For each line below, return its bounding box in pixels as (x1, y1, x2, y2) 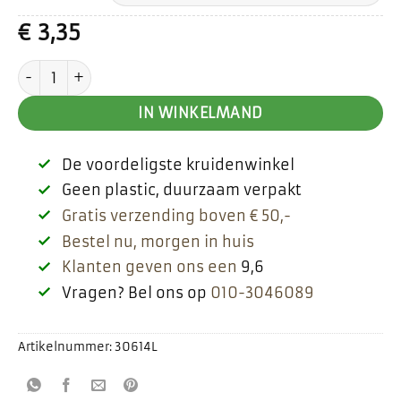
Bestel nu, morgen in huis (61, 232, 254, 251)
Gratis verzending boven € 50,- (61, 206, 291, 225)
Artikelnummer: (18, 338, 115, 354)
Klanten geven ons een (61, 258, 237, 277)
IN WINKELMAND (138, 104, 263, 122)
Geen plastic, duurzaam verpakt (61, 181, 302, 200)
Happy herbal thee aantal (17, 60, 212, 79)
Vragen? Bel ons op (61, 283, 210, 302)
